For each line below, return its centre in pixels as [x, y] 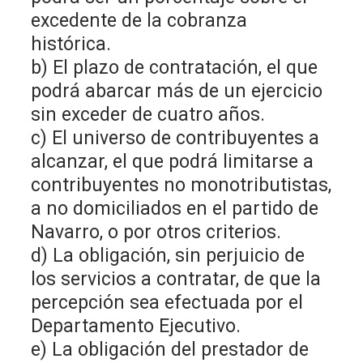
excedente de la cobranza [139, 20]
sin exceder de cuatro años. [148, 114]
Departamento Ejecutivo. [136, 326]
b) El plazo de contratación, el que [175, 67]
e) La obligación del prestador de [170, 349]
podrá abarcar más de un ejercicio [177, 91]
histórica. [71, 44]
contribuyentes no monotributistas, [181, 185]
